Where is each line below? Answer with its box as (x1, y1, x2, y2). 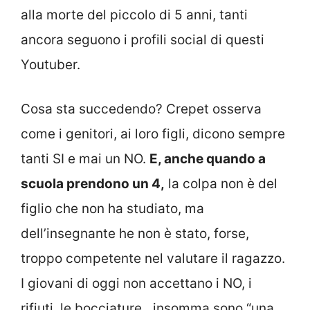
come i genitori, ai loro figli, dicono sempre (21, 126, 285, 143)
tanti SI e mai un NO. (21, 151, 149, 167)
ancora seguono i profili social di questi (21, 31, 264, 48)
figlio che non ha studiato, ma (21, 201, 204, 217)
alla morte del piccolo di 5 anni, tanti (21, 6, 248, 23)
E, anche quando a (149, 151, 266, 167)
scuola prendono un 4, (21, 176, 165, 192)
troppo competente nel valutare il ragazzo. (21, 250, 285, 267)
